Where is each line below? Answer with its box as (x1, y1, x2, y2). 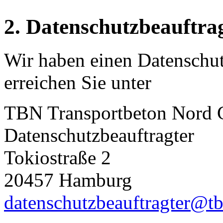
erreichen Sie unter (4, 72, 151, 94)
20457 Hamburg (4, 169, 132, 191)
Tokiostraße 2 (4, 147, 111, 169)
